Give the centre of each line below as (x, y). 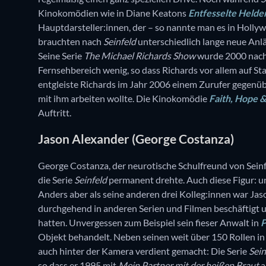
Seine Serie (61, 55)
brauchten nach (71, 41)
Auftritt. (55, 112)
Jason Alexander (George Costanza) (136, 139)
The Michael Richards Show (140, 55)
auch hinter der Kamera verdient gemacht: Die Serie (143, 251)
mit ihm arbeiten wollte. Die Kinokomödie (123, 98)
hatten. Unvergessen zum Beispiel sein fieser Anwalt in (149, 222)
